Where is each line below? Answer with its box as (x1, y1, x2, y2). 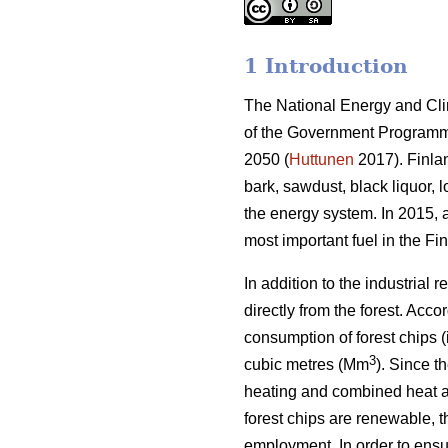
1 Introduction (244, 54, 408, 79)
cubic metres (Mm (244, 356, 369, 374)
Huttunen (289, 151, 354, 169)
